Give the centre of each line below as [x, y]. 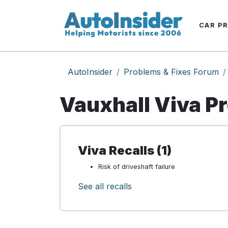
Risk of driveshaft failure [137, 167]
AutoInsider [90, 72]
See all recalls [105, 186]
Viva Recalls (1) [125, 150]
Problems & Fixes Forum [171, 72]
